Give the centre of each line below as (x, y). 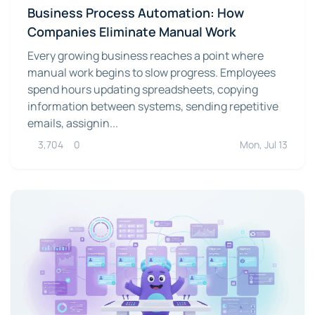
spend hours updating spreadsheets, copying (143, 89)
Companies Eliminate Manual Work (131, 31)
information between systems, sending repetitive (153, 106)
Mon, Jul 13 (264, 144)
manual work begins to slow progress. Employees (152, 72)
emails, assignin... (73, 123)
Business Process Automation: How (136, 12)
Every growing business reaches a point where (146, 55)
